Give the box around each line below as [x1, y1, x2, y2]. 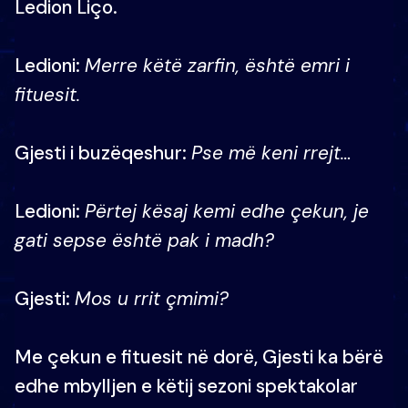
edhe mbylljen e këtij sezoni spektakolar [15, 373, 358, 398]
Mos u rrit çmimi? [75, 286, 229, 311]
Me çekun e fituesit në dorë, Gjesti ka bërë [15, 344, 383, 369]
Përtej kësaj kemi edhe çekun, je [85, 199, 369, 223]
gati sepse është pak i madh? [15, 228, 274, 252]
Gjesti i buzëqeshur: [15, 140, 191, 165]
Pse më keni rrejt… [191, 140, 352, 165]
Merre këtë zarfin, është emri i [85, 53, 350, 77]
